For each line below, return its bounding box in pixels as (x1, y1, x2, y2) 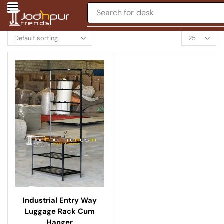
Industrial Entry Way (22, 195, 97, 206)
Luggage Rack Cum (24, 206, 95, 217)
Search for (96, 7, 134, 18)
